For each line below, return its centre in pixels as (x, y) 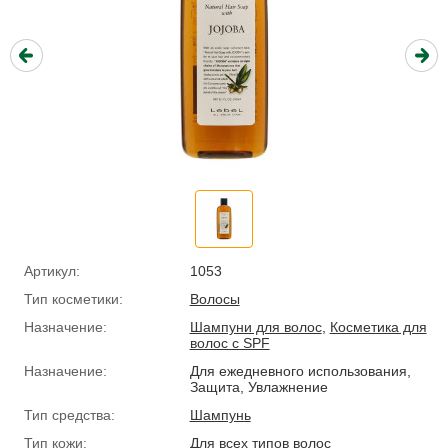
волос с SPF (229, 343)
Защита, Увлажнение (258, 387)
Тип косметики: (73, 299)
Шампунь (220, 415)
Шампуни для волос (255, 327)
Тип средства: (69, 415)
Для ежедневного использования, (300, 371)
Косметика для (378, 327)
